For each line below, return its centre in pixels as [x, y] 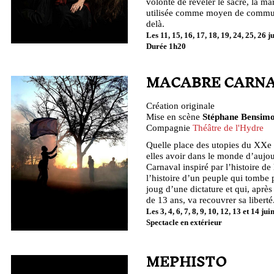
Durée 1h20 [166, 46]
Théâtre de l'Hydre [228, 128]
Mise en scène [174, 117]
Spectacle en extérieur [184, 223]
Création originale [180, 106]
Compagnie [169, 128]
